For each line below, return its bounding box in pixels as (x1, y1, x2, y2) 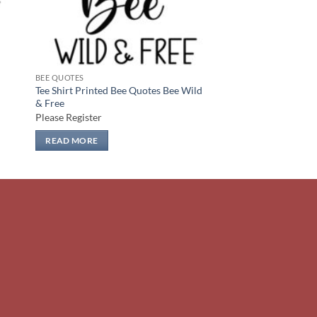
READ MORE (45, 136, 98, 146)
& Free (35, 97, 64, 110)
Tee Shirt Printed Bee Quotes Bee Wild (35, 84, 202, 97)
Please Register (35, 110, 102, 123)
